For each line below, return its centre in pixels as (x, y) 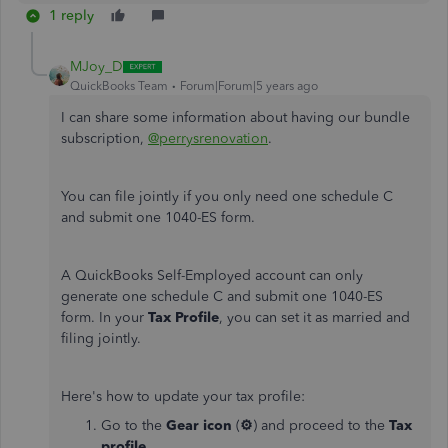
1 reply (71, 15)
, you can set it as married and (314, 317)
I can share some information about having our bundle (235, 117)
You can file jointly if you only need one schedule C (227, 196)
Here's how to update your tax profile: (183, 396)
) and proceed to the (321, 425)
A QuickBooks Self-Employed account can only (212, 275)
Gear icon (199, 425)
